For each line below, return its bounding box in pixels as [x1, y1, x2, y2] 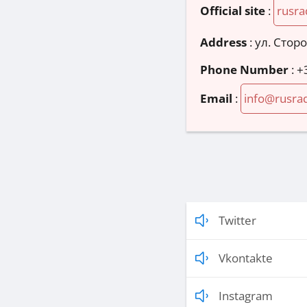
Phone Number [200, 62, 288, 78]
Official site [200, 2, 265, 19]
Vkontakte [219, 250, 273, 267]
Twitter [219, 212, 256, 229]
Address [200, 34, 247, 51]
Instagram [219, 288, 273, 304]
